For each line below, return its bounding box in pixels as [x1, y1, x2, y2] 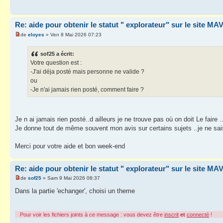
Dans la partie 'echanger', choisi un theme [15, 187, 135, 195]
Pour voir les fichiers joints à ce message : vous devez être [20, 212, 164, 218]
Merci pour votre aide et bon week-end [15, 142, 125, 150]
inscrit [164, 212, 179, 218]
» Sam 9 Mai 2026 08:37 [41, 175, 100, 181]
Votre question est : [30, 59, 82, 66]
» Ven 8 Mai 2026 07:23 [44, 31, 102, 37]
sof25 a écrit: [40, 50, 74, 57]
